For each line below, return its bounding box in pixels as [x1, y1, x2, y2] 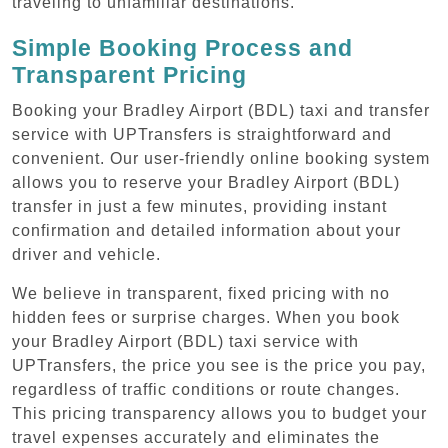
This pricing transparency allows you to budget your [12, 404, 427, 422]
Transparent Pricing [12, 61, 247, 88]
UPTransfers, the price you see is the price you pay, [12, 356, 426, 374]
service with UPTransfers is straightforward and [12, 125, 392, 143]
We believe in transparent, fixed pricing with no [12, 284, 390, 302]
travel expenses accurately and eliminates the [12, 428, 380, 446]
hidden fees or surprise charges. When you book [12, 308, 400, 326]
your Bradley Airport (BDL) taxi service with [12, 332, 359, 350]
